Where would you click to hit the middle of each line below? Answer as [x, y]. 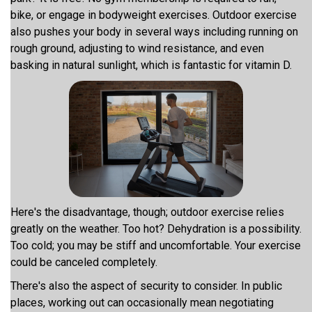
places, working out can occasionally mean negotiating [142, 303]
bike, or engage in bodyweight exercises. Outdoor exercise [154, 15]
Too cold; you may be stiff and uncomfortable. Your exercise [156, 245]
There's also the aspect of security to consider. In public [146, 286]
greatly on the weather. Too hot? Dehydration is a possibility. [156, 229]
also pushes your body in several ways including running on [154, 32]
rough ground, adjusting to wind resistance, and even [137, 48]
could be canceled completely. [85, 262]
